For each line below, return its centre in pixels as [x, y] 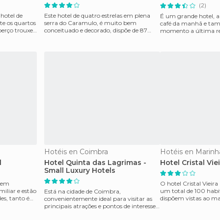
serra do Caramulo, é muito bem [90, 23]
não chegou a [179, 38]
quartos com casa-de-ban [80, 38]
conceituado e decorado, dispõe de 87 [96, 30]
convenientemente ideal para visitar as [98, 199]
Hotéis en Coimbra [76, 152]
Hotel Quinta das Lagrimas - [95, 163]
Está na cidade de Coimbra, [82, 191]
